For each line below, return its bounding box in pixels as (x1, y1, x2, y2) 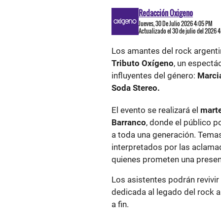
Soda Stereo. (111, 83, 160, 93)
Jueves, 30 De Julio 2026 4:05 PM (139, 19, 213, 28)
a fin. (111, 199, 129, 209)
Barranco (111, 117, 146, 127)
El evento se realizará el (111, 105, 200, 115)
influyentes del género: (111, 71, 197, 80)
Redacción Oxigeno (139, 7, 193, 18)
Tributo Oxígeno (111, 58, 174, 68)
